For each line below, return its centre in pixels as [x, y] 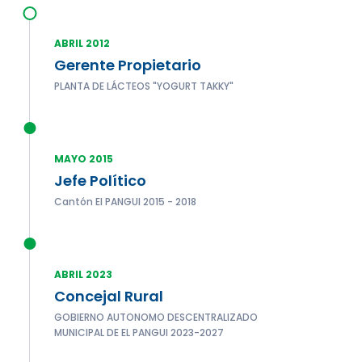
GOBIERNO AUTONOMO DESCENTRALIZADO [156, 317]
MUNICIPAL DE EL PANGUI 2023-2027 [139, 333]
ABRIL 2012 [82, 43]
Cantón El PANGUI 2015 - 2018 [125, 202]
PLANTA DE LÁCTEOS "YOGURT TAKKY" [144, 86]
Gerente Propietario [128, 65]
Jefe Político [100, 181]
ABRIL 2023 [83, 274]
